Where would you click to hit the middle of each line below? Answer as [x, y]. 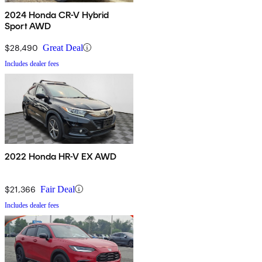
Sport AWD [28, 26]
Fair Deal [58, 189]
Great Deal [63, 47]
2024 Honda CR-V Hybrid [57, 15]
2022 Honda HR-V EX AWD [61, 156]
